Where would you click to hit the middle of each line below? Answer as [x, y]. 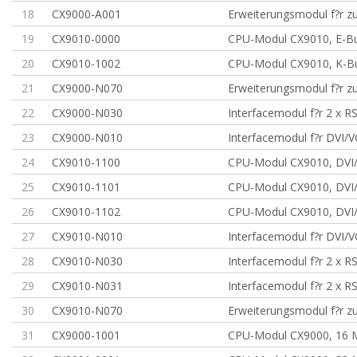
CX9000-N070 [88, 88]
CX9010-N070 [88, 310]
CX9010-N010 [88, 236]
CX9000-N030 [88, 113]
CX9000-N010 [88, 137]
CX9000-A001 [87, 14]
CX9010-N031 [88, 286]
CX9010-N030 [88, 261]
